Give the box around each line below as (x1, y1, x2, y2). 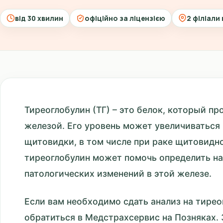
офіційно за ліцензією (85, 13, 165, 23)
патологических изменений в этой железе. (24, 168, 212, 179)
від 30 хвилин (15, 13, 63, 23)
